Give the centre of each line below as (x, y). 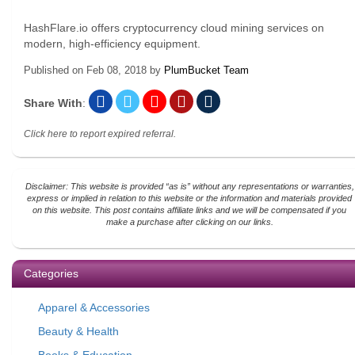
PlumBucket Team (206, 70)
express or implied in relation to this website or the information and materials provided (189, 198)
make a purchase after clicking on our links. (189, 222)
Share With (53, 103)
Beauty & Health (78, 331)
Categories (51, 273)
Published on (55, 70)
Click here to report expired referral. (100, 134)
